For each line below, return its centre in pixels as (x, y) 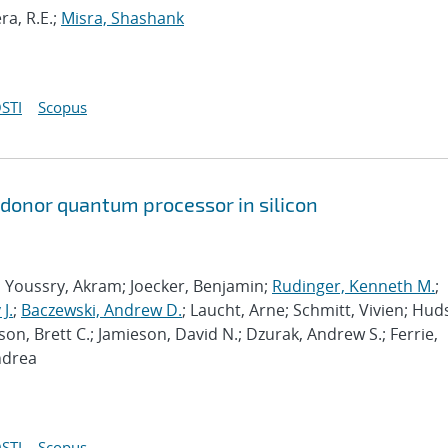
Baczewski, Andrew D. (101, 310)
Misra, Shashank (122, 18)
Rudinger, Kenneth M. (353, 286)
